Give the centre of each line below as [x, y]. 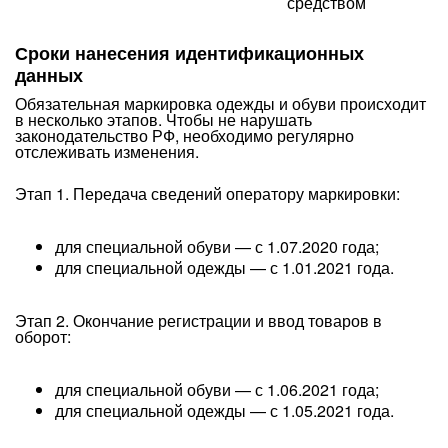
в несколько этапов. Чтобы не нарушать [163, 119]
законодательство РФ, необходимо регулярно [184, 135]
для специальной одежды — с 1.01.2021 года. [224, 267]
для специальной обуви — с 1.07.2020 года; [217, 246]
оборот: [43, 336]
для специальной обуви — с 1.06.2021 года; [217, 389]
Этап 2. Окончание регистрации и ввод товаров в [198, 320]
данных [49, 75]
